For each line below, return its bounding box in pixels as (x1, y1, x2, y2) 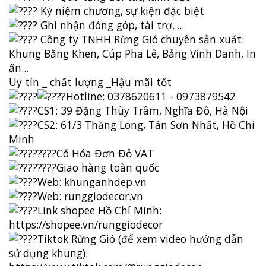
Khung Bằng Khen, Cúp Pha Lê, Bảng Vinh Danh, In (9, 46, 256, 61)
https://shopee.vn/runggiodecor (9, 217, 163, 232)
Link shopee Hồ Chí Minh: (37, 203, 161, 217)
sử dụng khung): (9, 246, 88, 260)
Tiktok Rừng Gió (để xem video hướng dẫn (37, 232, 243, 246)
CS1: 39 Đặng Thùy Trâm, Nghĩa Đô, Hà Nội (37, 103, 248, 118)
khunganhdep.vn (64, 175, 147, 189)
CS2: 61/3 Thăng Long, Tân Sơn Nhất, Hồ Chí (37, 118, 255, 132)
